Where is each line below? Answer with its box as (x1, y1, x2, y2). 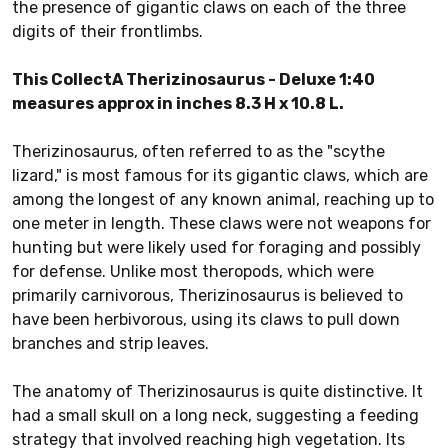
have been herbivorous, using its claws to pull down (12, 309, 400, 329)
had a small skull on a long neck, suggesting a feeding (12, 405, 419, 425)
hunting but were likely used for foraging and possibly (12, 237, 421, 257)
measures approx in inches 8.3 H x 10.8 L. (12, 93, 344, 113)
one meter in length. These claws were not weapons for (12, 213, 431, 233)
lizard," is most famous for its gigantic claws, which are (12, 165, 428, 185)
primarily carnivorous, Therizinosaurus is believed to (12, 285, 403, 305)
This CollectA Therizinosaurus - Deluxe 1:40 (12, 69, 375, 89)
